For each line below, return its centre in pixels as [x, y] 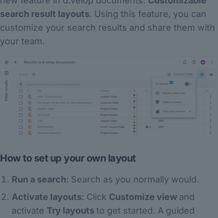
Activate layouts [47, 197]
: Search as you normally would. [133, 179]
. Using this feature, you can [148, 14]
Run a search [39, 179]
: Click [95, 197]
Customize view [144, 197]
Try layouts [72, 210]
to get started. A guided [145, 210]
